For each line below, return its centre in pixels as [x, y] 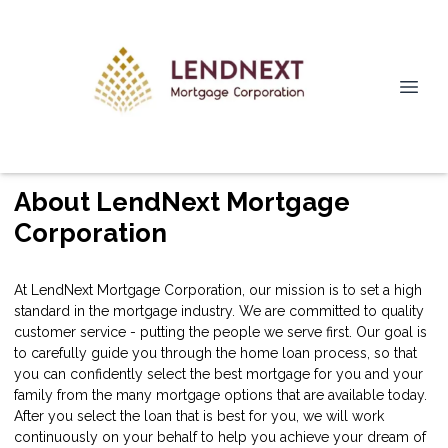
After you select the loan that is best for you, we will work [199, 415]
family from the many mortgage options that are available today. [220, 394]
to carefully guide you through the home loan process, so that [215, 352]
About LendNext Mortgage [182, 202]
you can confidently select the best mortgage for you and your [218, 373]
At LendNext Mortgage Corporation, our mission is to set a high [218, 289]
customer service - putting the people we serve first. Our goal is [220, 331]
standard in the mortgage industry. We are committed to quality [219, 310]
